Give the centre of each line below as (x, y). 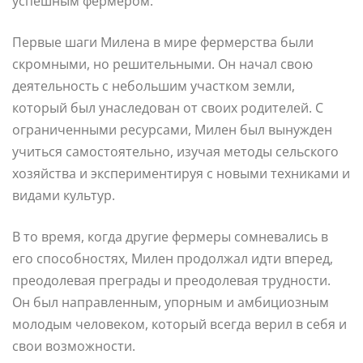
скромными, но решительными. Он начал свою (162, 64)
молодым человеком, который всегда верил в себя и (179, 324)
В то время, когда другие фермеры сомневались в (170, 236)
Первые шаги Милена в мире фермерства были (163, 42)
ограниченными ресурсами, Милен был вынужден (172, 129)
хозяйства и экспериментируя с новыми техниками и (181, 173)
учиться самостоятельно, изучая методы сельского (175, 151)
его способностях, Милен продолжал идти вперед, (173, 258)
